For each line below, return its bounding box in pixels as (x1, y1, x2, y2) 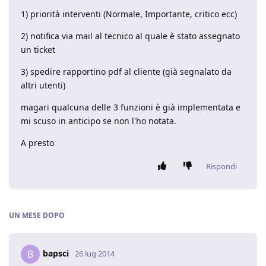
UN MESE (9, 210, 41, 220)
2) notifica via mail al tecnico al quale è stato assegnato (21, 30, 240, 42)
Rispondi (206, 161, 237, 172)
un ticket (21, 44, 55, 55)
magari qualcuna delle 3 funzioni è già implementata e (21, 102, 240, 113)
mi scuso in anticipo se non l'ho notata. (21, 115, 176, 126)
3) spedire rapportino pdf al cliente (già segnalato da (21, 66, 232, 77)
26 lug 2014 (75, 248, 115, 259)
